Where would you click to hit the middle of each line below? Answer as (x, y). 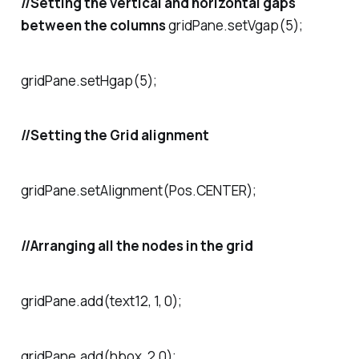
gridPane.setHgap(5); (89, 80)
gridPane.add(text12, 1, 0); (101, 301)
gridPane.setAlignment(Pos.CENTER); (138, 191)
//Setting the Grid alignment (115, 135)
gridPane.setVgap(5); (234, 25)
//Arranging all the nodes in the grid (137, 245)
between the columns (93, 25)
